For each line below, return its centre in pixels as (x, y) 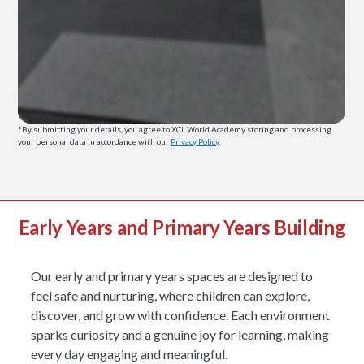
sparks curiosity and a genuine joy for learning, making (180, 334)
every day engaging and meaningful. (130, 353)
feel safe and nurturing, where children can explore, (171, 295)
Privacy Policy (195, 141)
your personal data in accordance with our (95, 141)
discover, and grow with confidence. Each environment (181, 314)
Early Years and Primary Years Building (182, 227)
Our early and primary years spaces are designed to (172, 275)
